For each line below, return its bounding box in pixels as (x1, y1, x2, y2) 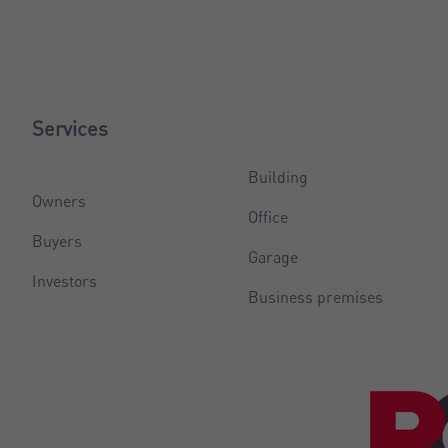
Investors (32, 270, 98, 291)
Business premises (247, 286, 383, 307)
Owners (32, 190, 87, 211)
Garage (247, 246, 298, 267)
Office (247, 206, 288, 227)
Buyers (32, 230, 83, 251)
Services (32, 115, 109, 141)
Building (247, 166, 308, 187)
